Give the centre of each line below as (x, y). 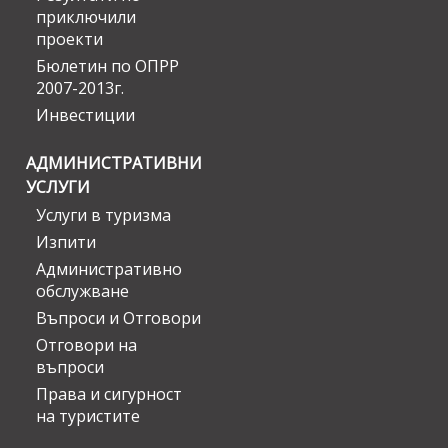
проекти (69, 39)
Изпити (66, 242)
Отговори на (86, 345)
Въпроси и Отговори (118, 318)
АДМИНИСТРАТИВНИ (114, 163)
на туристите (88, 416)
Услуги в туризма (103, 215)
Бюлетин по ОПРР (107, 66)
